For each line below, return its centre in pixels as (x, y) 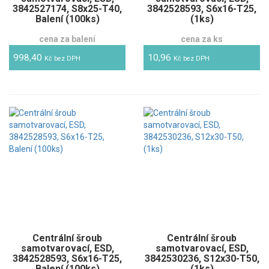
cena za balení (67, 39)
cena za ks (202, 39)
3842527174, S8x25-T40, (67, 9)
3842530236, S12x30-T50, (202, 258)
